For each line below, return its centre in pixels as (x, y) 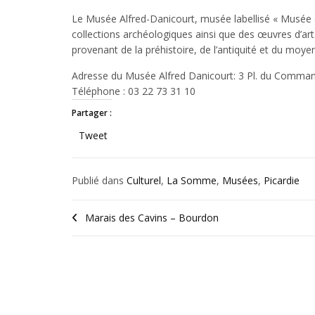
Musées (240, 180)
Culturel (144, 180)
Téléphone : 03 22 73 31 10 (134, 91)
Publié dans (99, 180)
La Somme (192, 180)
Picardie (282, 180)
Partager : (92, 113)
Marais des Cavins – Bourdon (152, 218)
